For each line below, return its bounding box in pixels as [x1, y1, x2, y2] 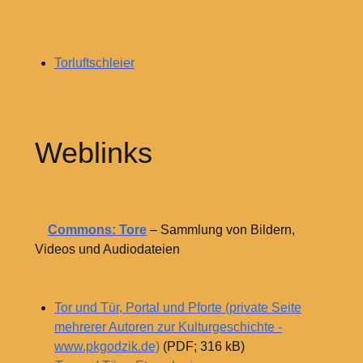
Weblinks [34, 135, 152, 169]
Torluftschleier [53, 55, 135, 70]
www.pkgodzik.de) [53, 340, 160, 354]
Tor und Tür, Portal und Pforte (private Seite [53, 301, 301, 315]
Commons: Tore [47, 223, 147, 237]
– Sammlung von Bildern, [146, 223, 295, 237]
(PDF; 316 [159, 340, 222, 354]
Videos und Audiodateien [34, 242, 180, 257]
